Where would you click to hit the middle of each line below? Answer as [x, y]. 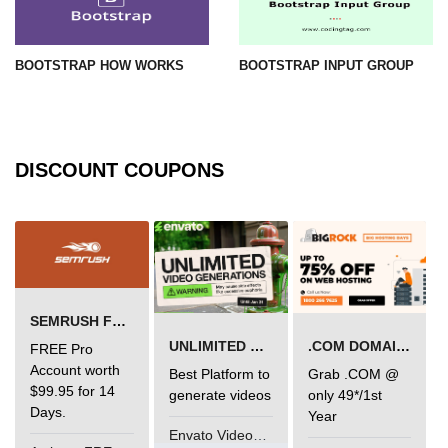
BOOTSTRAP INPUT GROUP [326, 65]
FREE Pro [61, 348]
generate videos [219, 394]
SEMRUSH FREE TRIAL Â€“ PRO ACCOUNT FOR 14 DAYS [119, 320]
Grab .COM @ [353, 374]
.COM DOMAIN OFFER [402, 346]
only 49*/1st [344, 395]
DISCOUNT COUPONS [119, 169]
